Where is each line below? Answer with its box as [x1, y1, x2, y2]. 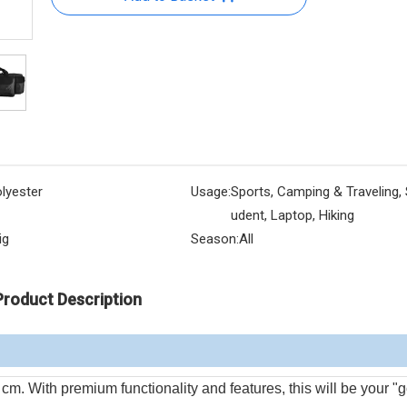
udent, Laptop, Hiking [231, 207, 354, 223]
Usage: [191, 184, 231, 200]
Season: [191, 231, 239, 247]
